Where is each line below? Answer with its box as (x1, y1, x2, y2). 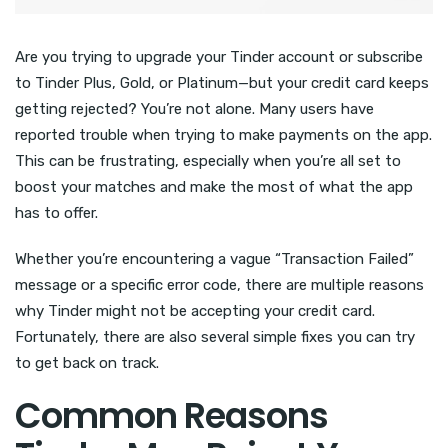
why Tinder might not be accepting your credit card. (15, 301, 375, 320)
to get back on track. (15, 353, 159, 372)
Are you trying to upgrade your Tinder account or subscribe (15, 47, 423, 66)
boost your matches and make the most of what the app (15, 177, 413, 196)
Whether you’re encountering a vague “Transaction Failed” (15, 249, 414, 268)
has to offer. (15, 203, 98, 222)
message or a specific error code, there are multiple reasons (15, 275, 424, 294)
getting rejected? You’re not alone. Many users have (15, 99, 374, 118)
